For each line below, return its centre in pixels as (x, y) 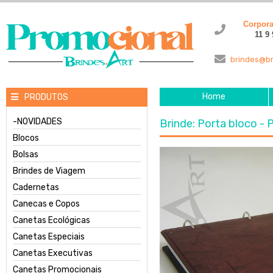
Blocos (26, 138)
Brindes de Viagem (49, 171)
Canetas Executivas (53, 253)
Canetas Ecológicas (51, 220)
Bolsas (26, 154)
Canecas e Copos (46, 204)
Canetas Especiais (49, 237)
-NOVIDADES (37, 122)
